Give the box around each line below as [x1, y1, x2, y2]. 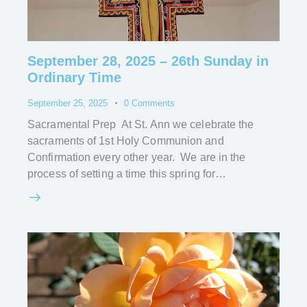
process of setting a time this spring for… [27, 168, 227, 180]
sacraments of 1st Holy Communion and [27, 135, 224, 147]
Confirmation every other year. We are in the [27, 151, 246, 164]
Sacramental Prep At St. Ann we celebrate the [27, 119, 254, 131]
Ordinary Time [27, 70, 121, 86]
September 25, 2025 [27, 98, 108, 109]
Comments [131, 98, 175, 109]
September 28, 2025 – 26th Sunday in [27, 53, 269, 69]
